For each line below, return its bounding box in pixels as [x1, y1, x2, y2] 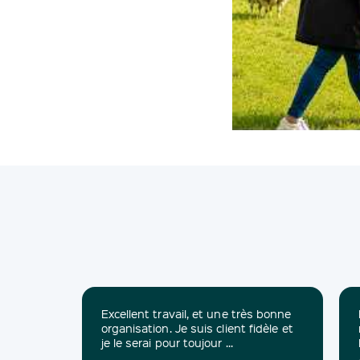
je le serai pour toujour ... [100, 335, 233, 350]
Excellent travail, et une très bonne [100, 306, 292, 321]
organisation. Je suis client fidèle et [100, 321, 293, 336]
